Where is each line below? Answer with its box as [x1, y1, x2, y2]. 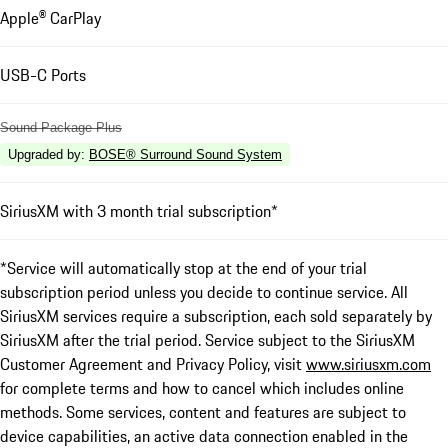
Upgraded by [8, 147, 81, 163]
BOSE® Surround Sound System [89, 147, 282, 163]
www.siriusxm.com [306, 352, 431, 377]
